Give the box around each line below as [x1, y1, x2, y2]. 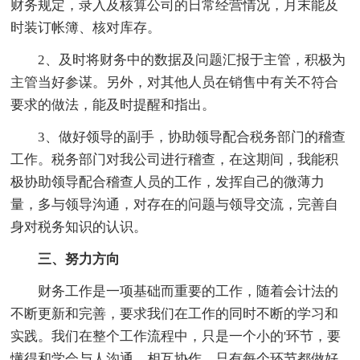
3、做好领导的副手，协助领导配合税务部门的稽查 [10, 129, 346, 145]
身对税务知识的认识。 [10, 219, 148, 235]
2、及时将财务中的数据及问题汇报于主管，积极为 [10, 51, 346, 67]
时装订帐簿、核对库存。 [10, 19, 162, 35]
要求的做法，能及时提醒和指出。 [10, 96, 216, 112]
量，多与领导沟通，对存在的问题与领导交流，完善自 [10, 196, 339, 212]
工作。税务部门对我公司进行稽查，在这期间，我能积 [10, 151, 339, 167]
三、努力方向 [10, 251, 121, 267]
